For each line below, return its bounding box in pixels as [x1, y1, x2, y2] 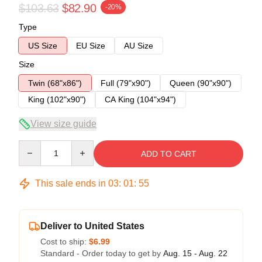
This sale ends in [33, 178, 108, 188]
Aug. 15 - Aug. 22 [163, 248, 227, 258]
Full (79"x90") [101, 78, 151, 88]
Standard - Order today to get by [40, 248, 163, 258]
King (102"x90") [28, 94, 86, 104]
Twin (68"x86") [28, 78, 82, 88]
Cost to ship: [40, 236, 89, 246]
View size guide [30, 118, 96, 129]
